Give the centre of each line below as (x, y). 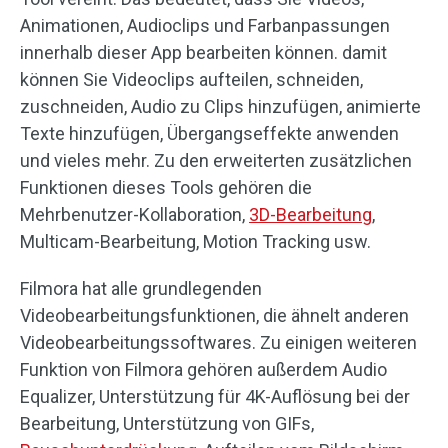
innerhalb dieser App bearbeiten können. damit (203, 53)
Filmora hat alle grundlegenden (141, 289)
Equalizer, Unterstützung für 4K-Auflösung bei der (215, 397)
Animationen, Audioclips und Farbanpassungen (205, 26)
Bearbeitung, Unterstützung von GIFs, (167, 424)
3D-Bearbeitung (310, 215)
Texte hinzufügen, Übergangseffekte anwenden (209, 134)
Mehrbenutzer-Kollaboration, (134, 215)
